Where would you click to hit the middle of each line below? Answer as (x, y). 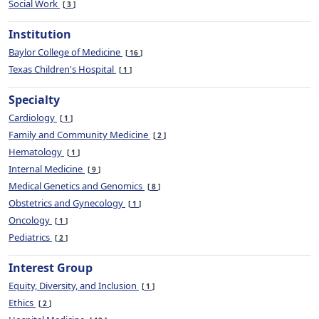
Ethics (22, 303)
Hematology (36, 152)
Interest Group (51, 268)
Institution (40, 34)
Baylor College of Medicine (66, 52)
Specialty (34, 100)
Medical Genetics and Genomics (77, 186)
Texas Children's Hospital (62, 69)
